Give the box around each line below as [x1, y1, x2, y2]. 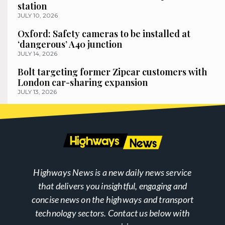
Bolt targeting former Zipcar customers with [18, 66, 207, 78]
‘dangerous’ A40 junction [18, 38, 122, 51]
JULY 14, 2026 [18, 50, 57, 58]
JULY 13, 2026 [18, 88, 57, 96]
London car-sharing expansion [18, 76, 148, 89]
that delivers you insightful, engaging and [38, 180, 187, 192]
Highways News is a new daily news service [33, 167, 192, 178]
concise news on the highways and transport [31, 194, 194, 205]
